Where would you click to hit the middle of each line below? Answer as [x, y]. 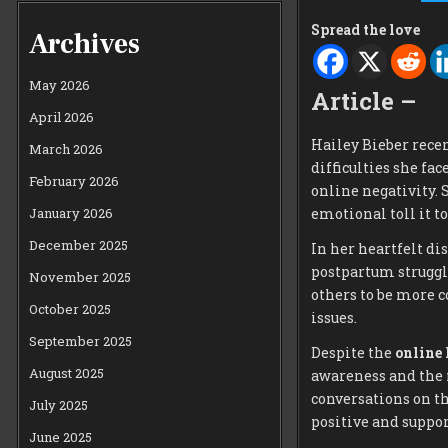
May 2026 [60, 84]
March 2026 [66, 148]
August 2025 [67, 372]
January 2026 [71, 212]
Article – [363, 101]
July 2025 [59, 404]
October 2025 [70, 308]
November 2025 [80, 276]
